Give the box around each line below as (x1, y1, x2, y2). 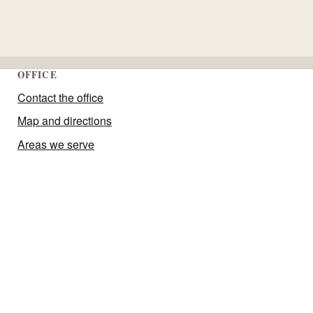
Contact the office (17, 89, 104, 105)
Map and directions (17, 112, 112, 129)
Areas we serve (17, 136, 95, 152)
